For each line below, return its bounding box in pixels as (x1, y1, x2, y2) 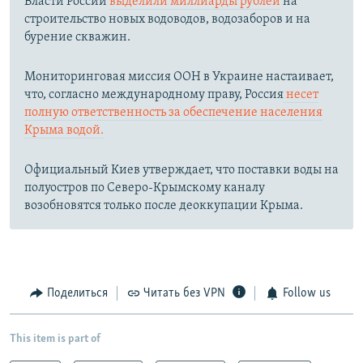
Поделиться (46, 287, 108, 301)
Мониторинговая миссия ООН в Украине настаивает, (24, 70, 334, 84)
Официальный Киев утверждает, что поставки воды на (24, 164, 339, 177)
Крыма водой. (24, 124, 104, 138)
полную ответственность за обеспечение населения (24, 106, 322, 120)
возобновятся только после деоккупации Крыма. (24, 199, 303, 213)
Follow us (282, 287, 331, 301)
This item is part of (10, 332, 100, 345)
